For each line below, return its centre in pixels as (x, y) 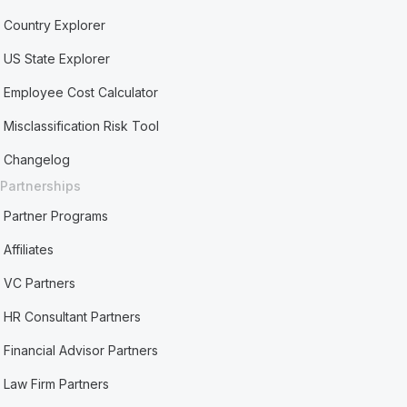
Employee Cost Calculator (81, 92)
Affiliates (29, 249)
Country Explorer (55, 25)
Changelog (37, 159)
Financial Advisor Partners (81, 350)
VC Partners (40, 283)
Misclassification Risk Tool (82, 126)
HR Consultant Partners (73, 317)
